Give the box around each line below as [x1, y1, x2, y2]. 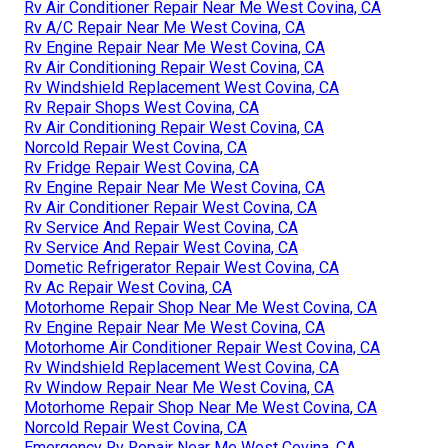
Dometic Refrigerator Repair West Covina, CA [24, 257, 339, 277]
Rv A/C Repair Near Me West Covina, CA [24, 17, 305, 37]
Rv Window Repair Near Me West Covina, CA [24, 377, 334, 397]
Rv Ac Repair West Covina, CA [24, 277, 232, 297]
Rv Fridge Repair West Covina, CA [24, 157, 259, 177]
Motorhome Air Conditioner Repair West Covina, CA [24, 337, 380, 357]
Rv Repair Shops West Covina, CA [24, 97, 259, 117]
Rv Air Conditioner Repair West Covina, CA [24, 197, 317, 217]
